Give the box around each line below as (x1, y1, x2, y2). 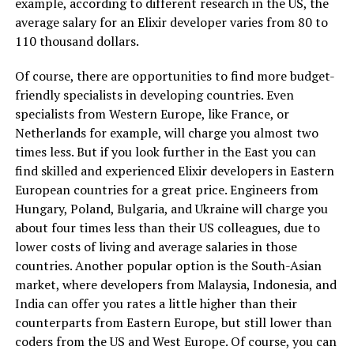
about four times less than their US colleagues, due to (14, 218, 320, 236)
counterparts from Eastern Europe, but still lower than (14, 313, 332, 331)
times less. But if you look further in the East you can (14, 142, 316, 160)
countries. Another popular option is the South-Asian (14, 256, 322, 274)
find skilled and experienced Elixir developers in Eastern (14, 161, 334, 179)
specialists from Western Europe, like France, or (14, 104, 289, 122)
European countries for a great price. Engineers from (14, 180, 318, 198)
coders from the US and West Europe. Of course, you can (14, 332, 337, 350)
